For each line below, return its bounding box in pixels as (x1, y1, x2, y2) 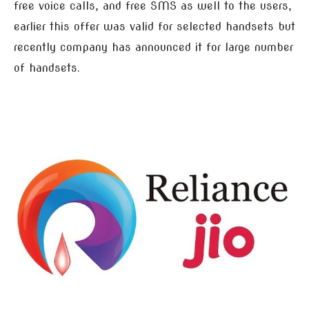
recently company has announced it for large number (14, 41, 293, 54)
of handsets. (14, 61, 80, 74)
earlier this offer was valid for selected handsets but (14, 20, 295, 33)
